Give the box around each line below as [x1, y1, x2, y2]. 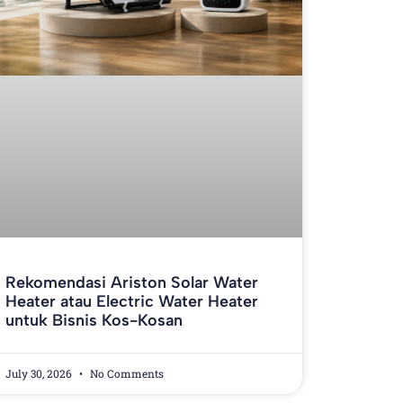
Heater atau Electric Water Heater [4, 291, 258, 312]
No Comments [86, 366, 164, 381]
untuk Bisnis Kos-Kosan [4, 310, 183, 331]
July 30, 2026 [4, 366, 75, 381]
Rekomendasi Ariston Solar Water [4, 273, 258, 293]
